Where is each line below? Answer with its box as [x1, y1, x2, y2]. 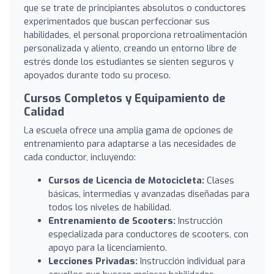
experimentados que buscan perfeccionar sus [24, 15, 210, 28]
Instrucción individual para [138, 254, 245, 267]
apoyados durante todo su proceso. [24, 68, 171, 81]
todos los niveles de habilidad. [48, 201, 171, 213]
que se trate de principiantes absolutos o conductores [24, 1, 246, 14]
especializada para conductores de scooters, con [48, 228, 248, 240]
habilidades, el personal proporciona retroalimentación [24, 28, 247, 41]
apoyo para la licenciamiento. [48, 241, 167, 254]
